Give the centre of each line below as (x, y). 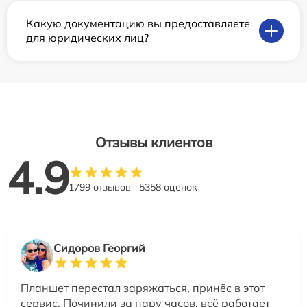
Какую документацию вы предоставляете (138, 23)
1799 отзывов (100, 187)
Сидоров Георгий (99, 248)
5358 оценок (168, 187)
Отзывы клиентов (153, 142)
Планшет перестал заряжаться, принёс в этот (143, 288)
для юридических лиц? (87, 38)
